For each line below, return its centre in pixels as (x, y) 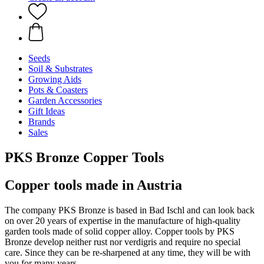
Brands (42, 122)
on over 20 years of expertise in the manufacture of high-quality (123, 220)
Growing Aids (55, 79)
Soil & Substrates (60, 69)
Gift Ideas (47, 111)
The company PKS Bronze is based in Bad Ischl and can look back (130, 210)
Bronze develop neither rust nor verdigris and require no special (123, 242)
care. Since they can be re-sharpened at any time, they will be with (128, 252)
